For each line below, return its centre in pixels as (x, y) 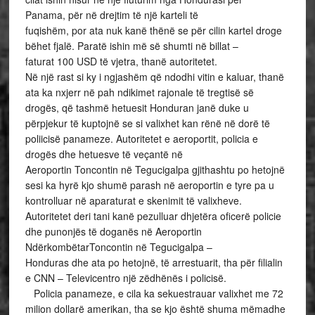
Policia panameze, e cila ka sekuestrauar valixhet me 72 (154, 293)
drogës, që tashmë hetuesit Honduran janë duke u (137, 108)
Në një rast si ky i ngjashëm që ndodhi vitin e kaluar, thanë (154, 77)
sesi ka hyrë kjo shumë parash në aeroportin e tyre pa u (149, 185)
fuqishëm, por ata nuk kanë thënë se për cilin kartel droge (153, 30)
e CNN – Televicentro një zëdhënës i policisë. (127, 278)
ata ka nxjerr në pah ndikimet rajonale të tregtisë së (139, 92)
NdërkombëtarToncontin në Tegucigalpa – (118, 247)
